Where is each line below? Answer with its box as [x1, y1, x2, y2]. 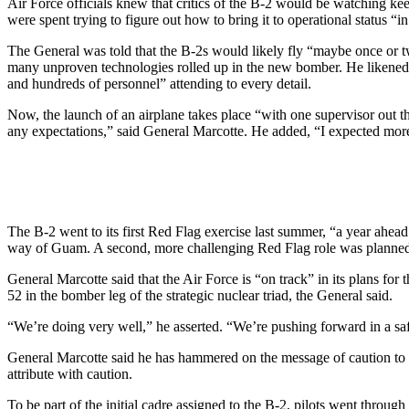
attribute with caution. [7, 365, 132, 382]
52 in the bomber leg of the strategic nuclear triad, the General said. [7, 287, 393, 303]
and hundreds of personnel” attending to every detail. [7, 75, 311, 91]
